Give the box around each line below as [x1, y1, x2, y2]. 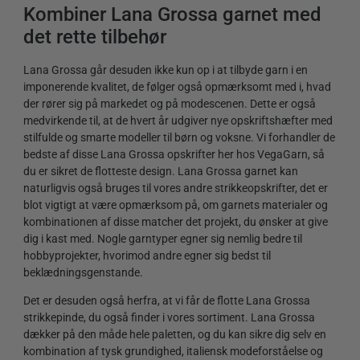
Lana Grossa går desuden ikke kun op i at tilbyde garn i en [23, 63, 308, 76]
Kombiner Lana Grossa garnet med [23, 3, 321, 27]
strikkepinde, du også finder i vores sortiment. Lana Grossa [23, 311, 315, 325]
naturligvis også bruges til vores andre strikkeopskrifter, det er [23, 181, 328, 194]
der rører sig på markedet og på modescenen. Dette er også [23, 96, 316, 110]
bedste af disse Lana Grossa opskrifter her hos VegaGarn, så [23, 147, 325, 161]
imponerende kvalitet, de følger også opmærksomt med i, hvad [23, 80, 331, 93]
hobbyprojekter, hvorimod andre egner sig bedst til [23, 248, 271, 262]
